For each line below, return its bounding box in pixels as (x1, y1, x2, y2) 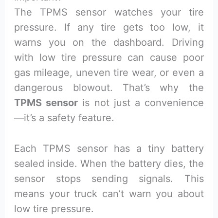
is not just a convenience (78, 96, 204, 109)
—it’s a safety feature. (14, 111, 115, 124)
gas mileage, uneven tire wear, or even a (14, 66, 204, 78)
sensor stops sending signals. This (14, 172, 204, 184)
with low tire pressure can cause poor (14, 51, 204, 63)
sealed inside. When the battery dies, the (14, 157, 204, 169)
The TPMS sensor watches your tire (14, 6, 204, 18)
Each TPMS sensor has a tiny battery (14, 142, 204, 154)
